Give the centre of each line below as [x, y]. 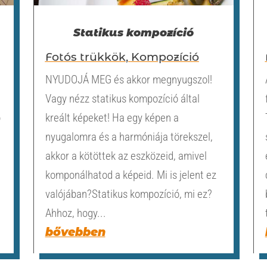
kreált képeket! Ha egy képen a [112, 118]
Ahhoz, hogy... [75, 213]
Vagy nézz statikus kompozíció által [122, 99]
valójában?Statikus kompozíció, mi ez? [128, 194]
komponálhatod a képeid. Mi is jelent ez [131, 175]
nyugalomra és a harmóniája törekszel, [129, 137]
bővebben [75, 232]
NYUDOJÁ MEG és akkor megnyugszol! [128, 80]
